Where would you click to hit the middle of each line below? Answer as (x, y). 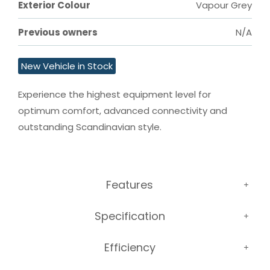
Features (130, 184)
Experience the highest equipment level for (116, 95)
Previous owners (58, 33)
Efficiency (130, 247)
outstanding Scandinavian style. (90, 127)
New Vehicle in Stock (67, 66)
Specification (130, 216)
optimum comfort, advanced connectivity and (124, 111)
